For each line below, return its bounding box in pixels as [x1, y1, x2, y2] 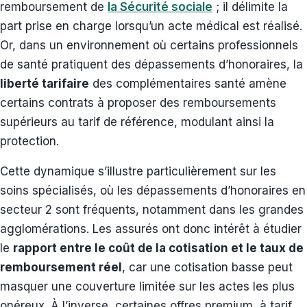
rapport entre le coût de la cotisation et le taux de [13, 241, 304, 255]
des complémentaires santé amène [89, 76, 286, 90]
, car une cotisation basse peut [122, 260, 293, 274]
